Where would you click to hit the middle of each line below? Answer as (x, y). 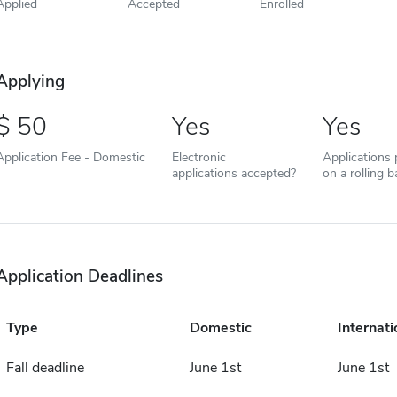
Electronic (198, 157)
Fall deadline (45, 368)
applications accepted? (234, 173)
